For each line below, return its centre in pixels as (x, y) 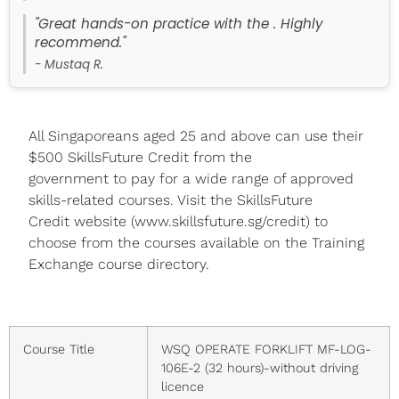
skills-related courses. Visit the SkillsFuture (171, 200)
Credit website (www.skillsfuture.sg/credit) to (178, 222)
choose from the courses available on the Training (196, 243)
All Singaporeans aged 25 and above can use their (196, 136)
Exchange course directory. (119, 265)
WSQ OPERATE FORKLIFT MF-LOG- (266, 349)
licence (183, 386)
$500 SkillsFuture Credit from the (140, 158)
